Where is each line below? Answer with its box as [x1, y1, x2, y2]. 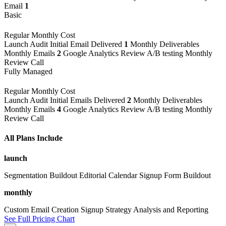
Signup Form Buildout [139, 171, 211, 180]
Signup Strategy [81, 205, 132, 214]
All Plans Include [4, 134, 63, 143]
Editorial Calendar [79, 171, 137, 180]
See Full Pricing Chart [4, 214, 75, 223]
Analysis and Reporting [133, 205, 208, 214]
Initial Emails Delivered [50, 95, 127, 104]
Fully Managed [4, 67, 52, 76]
